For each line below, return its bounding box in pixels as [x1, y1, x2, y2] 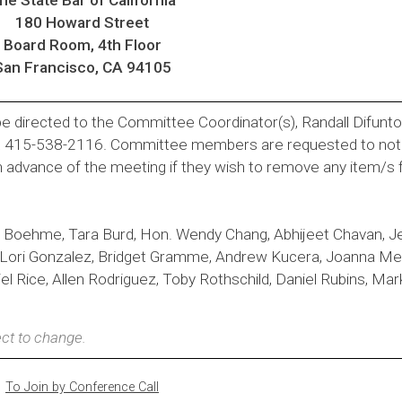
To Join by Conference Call [5, 379, 159, 395]
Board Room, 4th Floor [3, 35, 162, 54]
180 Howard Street [15, 13, 149, 31]
